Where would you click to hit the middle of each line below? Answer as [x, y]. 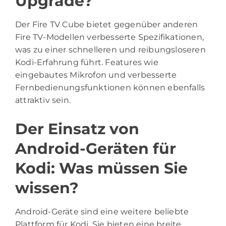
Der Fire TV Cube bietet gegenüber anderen [107, 24]
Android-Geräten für [96, 148]
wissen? [47, 188]
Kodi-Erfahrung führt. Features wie [87, 62]
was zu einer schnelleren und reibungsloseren [110, 49]
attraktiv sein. [43, 100]
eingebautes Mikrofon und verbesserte [96, 75]
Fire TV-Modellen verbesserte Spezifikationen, [110, 37]
